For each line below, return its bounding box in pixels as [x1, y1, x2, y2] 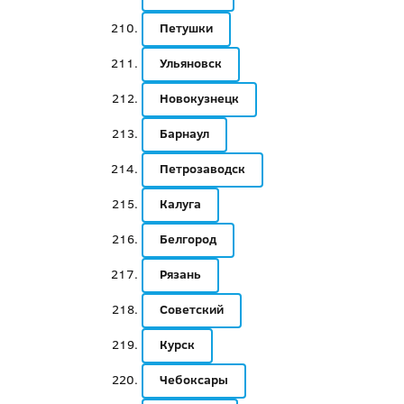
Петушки [159, 19, 213, 37]
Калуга [159, 195, 201, 213]
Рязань [159, 265, 201, 283]
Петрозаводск [159, 160, 245, 178]
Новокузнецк [159, 89, 239, 107]
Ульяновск [159, 54, 222, 72]
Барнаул [159, 124, 209, 142]
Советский [159, 300, 224, 318]
